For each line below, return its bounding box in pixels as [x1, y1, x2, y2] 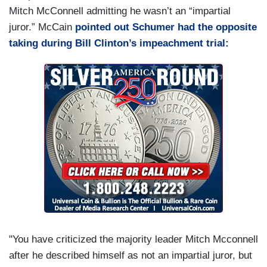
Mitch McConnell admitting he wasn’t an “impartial [9, 5, 231, 17]
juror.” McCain [9, 21, 72, 33]
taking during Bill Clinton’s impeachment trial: [9, 38, 229, 49]
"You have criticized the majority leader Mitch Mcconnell [9, 234, 258, 246]
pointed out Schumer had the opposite [72, 21, 257, 33]
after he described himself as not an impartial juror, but [9, 250, 252, 262]
